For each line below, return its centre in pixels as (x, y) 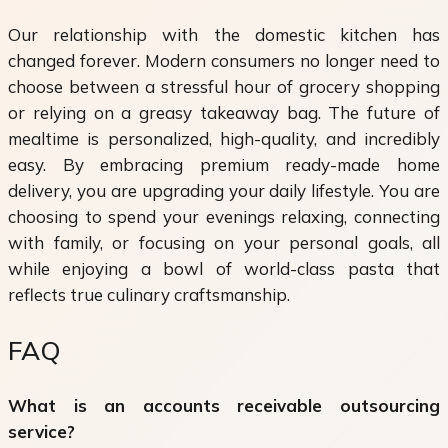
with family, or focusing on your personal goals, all (224, 242)
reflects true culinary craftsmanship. (149, 294)
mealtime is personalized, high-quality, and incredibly (224, 138)
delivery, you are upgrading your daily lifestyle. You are (224, 190)
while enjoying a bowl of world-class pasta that (224, 268)
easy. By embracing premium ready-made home (224, 164)
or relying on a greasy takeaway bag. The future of (224, 112)
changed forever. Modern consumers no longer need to (224, 60)
